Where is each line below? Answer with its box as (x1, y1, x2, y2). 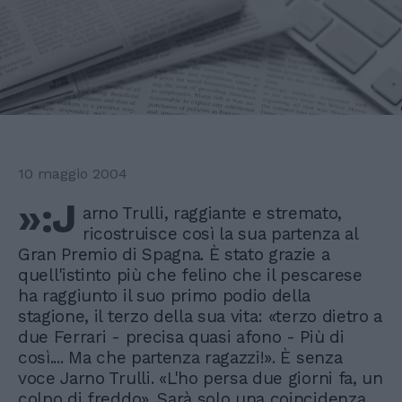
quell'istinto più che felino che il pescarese (18, 265, 363, 286)
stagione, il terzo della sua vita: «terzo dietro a (18, 306, 382, 328)
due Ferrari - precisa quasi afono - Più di (18, 327, 345, 348)
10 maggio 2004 (18, 165, 127, 183)
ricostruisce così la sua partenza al (83, 223, 358, 245)
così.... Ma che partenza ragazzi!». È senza (18, 347, 343, 369)
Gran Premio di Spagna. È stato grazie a (18, 244, 330, 266)
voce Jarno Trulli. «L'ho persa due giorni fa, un (18, 368, 383, 389)
